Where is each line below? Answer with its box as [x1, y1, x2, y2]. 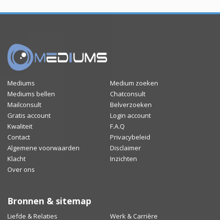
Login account [110, 111, 151, 120]
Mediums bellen [7, 89, 55, 99]
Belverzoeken [110, 100, 152, 110]
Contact [7, 133, 30, 142]
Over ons [7, 165, 35, 174]
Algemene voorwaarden [7, 143, 80, 153]
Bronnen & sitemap [7, 195, 91, 207]
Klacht [7, 154, 26, 164]
